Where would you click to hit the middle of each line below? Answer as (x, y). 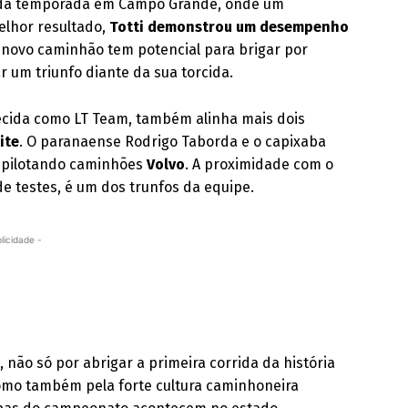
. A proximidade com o (260, 164)
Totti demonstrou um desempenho (229, 27)
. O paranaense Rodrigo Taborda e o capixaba (173, 142)
